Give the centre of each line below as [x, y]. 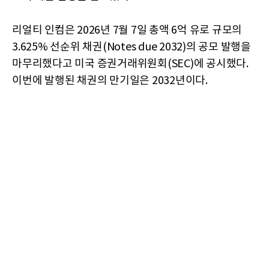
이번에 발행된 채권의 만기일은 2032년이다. [110, 80]
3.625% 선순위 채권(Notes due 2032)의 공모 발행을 [131, 47]
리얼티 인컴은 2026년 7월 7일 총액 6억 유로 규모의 [127, 30]
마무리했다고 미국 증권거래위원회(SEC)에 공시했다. [130, 64]
